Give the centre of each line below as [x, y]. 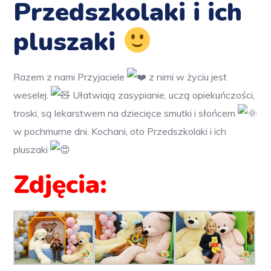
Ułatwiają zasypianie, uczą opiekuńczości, [163, 95]
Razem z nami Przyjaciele [70, 77]
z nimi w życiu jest [187, 77]
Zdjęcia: [60, 185]
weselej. [32, 95]
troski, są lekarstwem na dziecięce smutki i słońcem [126, 113]
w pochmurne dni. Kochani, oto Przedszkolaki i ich [120, 132]
